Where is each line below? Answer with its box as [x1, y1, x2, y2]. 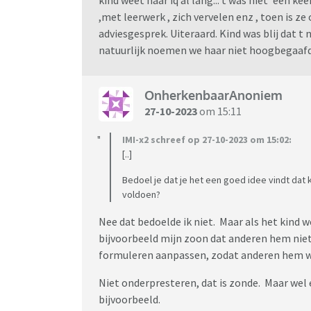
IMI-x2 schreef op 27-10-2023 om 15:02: [122, 133, 292, 146]
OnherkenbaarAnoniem [144, 87, 283, 103]
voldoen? [122, 187, 160, 201]
